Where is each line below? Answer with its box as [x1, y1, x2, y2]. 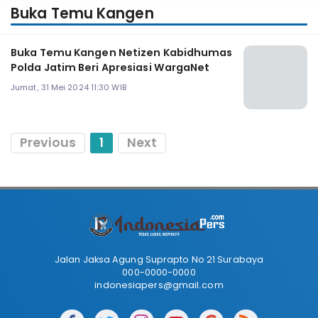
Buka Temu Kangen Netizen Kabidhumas [11, 45, 233, 60]
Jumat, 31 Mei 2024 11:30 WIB [11, 81, 126, 93]
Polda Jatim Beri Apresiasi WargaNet [11, 60, 210, 75]
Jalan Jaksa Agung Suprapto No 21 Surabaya [54, 253, 264, 266]
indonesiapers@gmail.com [94, 279, 224, 292]
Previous [20, 134, 76, 152]
